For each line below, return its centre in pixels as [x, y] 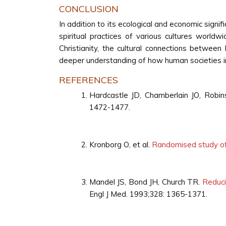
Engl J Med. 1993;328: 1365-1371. [148, 194]
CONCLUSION [89, 9]
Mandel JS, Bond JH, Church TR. [146, 182]
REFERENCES [89, 80]
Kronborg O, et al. [121, 145]
